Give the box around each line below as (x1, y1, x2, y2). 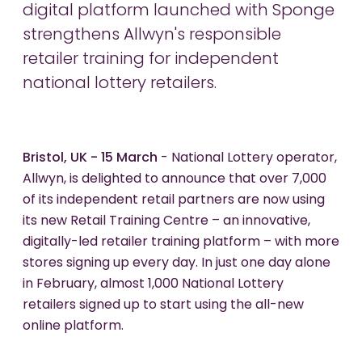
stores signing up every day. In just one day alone (23, 257, 330, 271)
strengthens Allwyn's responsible (23, 27, 281, 44)
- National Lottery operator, (158, 152, 337, 166)
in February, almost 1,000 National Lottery (23, 278, 284, 292)
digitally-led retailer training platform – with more (23, 236, 339, 250)
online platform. (23, 320, 124, 334)
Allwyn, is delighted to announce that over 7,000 (23, 173, 326, 187)
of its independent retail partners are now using (23, 194, 325, 208)
